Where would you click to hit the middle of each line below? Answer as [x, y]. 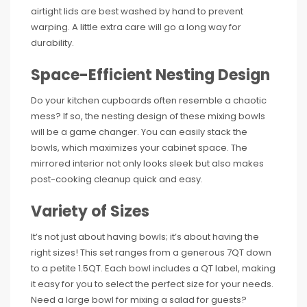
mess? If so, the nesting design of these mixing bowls [148, 116]
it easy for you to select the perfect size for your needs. [152, 284]
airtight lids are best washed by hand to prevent [137, 11]
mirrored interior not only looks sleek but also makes [147, 163]
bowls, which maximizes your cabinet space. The [139, 147]
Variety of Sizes [90, 211]
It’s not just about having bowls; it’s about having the [145, 236]
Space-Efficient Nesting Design [150, 75]
